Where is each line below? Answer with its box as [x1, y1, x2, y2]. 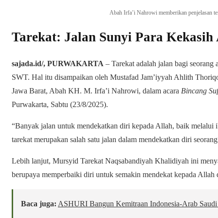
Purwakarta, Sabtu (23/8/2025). [12, 100, 108, 109]
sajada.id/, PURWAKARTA [12, 59, 104, 68]
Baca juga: [21, 199, 56, 208]
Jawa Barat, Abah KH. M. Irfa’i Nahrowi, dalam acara [12, 86, 181, 95]
